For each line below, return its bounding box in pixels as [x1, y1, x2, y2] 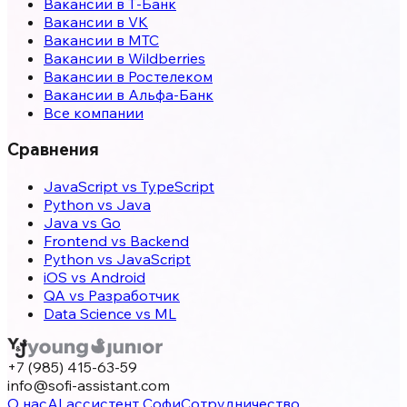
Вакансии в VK [44, 12, 148, 31]
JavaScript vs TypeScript [44, 177, 214, 196]
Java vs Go [44, 213, 121, 233]
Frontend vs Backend [44, 232, 189, 251]
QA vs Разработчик [44, 286, 180, 305]
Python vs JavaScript [44, 250, 191, 269]
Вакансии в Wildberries [44, 48, 205, 67]
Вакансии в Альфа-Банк [44, 84, 213, 104]
